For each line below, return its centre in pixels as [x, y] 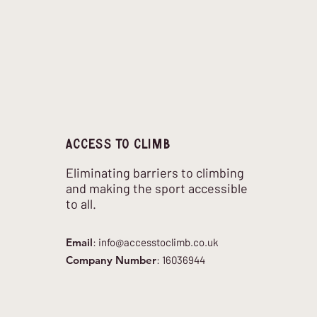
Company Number [111, 260]
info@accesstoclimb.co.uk [158, 242]
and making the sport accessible [157, 188]
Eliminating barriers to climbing [155, 173]
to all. [81, 204]
